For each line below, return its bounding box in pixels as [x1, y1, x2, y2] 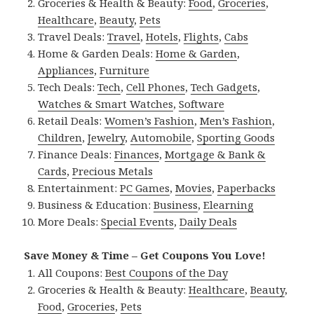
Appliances [38, 62, 95, 77]
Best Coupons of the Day [105, 265, 228, 280]
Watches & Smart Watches [38, 96, 174, 111]
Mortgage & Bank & [165, 146, 266, 161]
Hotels [146, 29, 179, 43]
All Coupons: [38, 265, 106, 280]
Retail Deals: [38, 113, 105, 128]
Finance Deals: [38, 146, 115, 161]
